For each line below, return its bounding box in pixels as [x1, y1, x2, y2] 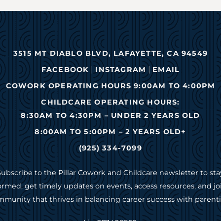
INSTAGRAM [95, 65, 147, 74]
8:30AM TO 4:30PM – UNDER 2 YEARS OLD [21, 110, 200, 120]
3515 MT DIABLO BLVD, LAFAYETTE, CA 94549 [13, 48, 208, 58]
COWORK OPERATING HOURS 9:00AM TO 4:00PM [5, 81, 216, 90]
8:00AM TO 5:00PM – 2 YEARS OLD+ [35, 127, 186, 136]
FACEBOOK [41, 65, 89, 74]
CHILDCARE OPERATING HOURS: [41, 97, 180, 107]
